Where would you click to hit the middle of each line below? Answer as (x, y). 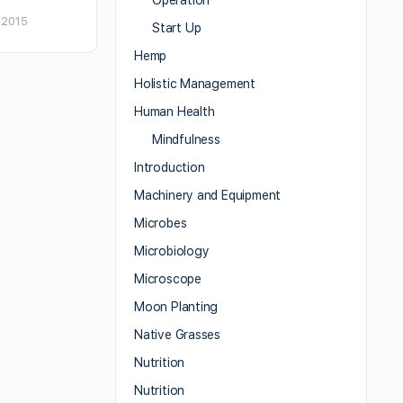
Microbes (161, 224)
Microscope (168, 279)
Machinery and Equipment (208, 196)
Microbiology (172, 251)
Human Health (175, 112)
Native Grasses (178, 335)
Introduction (170, 168)
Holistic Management (195, 84)
